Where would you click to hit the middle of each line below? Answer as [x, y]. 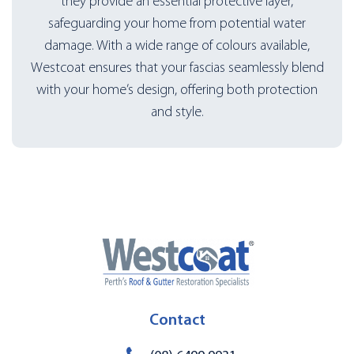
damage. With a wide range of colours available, [177, 47]
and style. [177, 113]
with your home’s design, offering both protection [177, 91]
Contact [177, 321]
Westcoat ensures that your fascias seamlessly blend [177, 69]
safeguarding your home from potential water [177, 24]
